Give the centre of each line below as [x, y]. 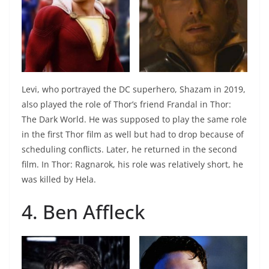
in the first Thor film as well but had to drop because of [133, 134]
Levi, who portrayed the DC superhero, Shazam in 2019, [134, 89]
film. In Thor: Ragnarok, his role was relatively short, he [132, 165]
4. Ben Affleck [83, 212]
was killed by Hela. [59, 180]
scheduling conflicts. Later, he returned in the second [129, 150]
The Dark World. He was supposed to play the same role [134, 119]
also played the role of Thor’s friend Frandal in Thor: [126, 104]
